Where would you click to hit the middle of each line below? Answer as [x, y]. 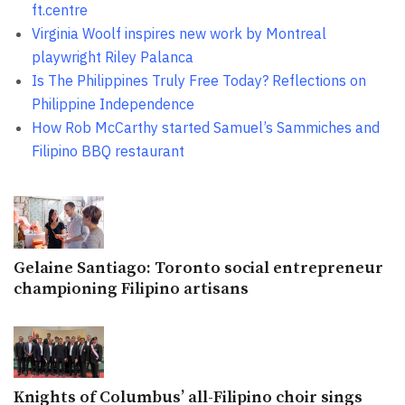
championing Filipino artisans [131, 288]
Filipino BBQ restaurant [108, 151]
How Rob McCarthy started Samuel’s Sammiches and [206, 127]
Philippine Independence [113, 104]
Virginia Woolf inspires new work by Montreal [179, 33]
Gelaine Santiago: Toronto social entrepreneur [198, 268]
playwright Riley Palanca [113, 57]
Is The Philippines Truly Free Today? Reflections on [199, 80]
